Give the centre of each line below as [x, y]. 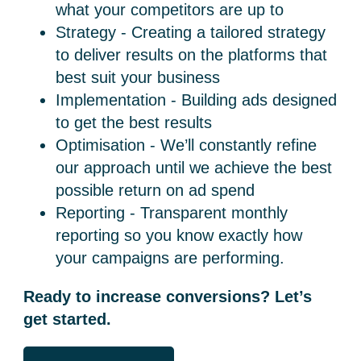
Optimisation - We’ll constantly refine [187, 145]
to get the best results [134, 122]
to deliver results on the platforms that [192, 55]
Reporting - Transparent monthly [172, 213]
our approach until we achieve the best [194, 168]
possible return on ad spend [156, 190]
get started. [68, 319]
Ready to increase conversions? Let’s [168, 297]
